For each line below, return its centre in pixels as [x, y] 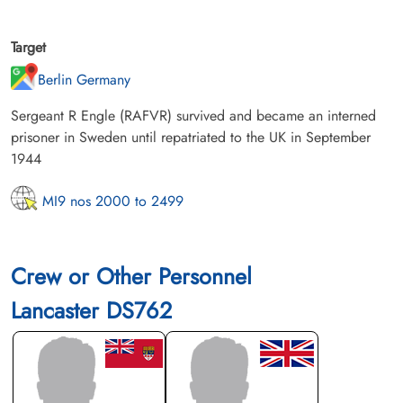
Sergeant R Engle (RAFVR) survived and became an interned [193, 115]
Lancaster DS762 [91, 310]
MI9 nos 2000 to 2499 [111, 201]
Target [28, 47]
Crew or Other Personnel [131, 276]
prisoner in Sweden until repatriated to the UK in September [191, 137]
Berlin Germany [84, 79]
